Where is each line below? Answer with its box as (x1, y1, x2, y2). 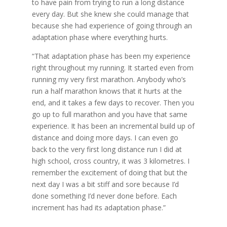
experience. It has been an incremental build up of (31, 121, 195, 131)
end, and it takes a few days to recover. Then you (31, 97, 194, 107)
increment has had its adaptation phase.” (31, 202, 166, 212)
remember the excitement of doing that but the (31, 167, 187, 177)
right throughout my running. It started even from (31, 62, 194, 72)
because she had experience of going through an (31, 20, 192, 30)
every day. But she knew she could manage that (31, 9, 189, 19)
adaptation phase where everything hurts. (31, 32, 168, 42)
